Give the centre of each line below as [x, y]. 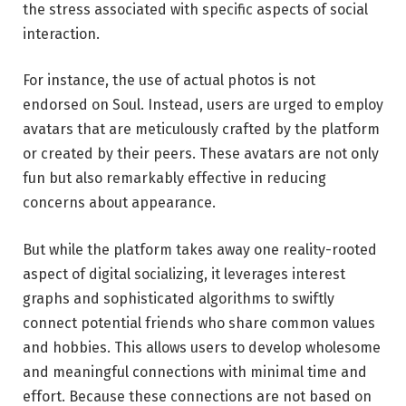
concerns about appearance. [119, 203]
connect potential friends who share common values [199, 323]
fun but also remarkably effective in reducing [174, 179]
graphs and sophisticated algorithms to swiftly [179, 298]
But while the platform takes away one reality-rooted [200, 249]
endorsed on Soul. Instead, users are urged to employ [203, 105]
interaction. [61, 34]
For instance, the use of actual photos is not [169, 81]
